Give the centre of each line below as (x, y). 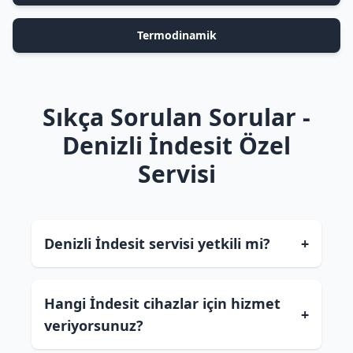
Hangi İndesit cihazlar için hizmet (162, 303)
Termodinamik (176, 35)
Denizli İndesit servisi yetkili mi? (157, 243)
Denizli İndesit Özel (176, 145)
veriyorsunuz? (94, 325)
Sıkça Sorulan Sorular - (176, 117)
